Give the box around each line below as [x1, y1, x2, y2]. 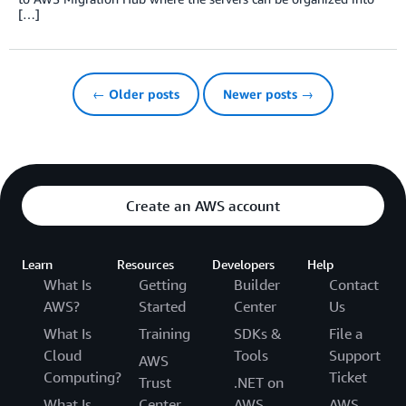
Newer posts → [223, 86, 314, 102]
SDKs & [234, 324, 282, 343]
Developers [212, 256, 275, 273]
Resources [117, 256, 174, 273]
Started [139, 297, 186, 316]
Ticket [329, 368, 367, 387]
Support [329, 346, 381, 365]
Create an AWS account [126, 197, 280, 216]
